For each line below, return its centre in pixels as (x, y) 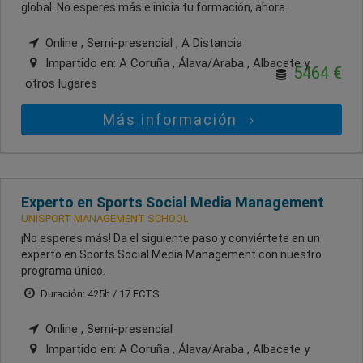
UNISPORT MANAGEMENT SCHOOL (105, 218)
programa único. (63, 270)
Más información (173, 119)
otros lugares (61, 83)
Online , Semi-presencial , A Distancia (142, 43)
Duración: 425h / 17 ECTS (99, 293)
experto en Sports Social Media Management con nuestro (171, 254)
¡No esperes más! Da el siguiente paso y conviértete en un (171, 238)
